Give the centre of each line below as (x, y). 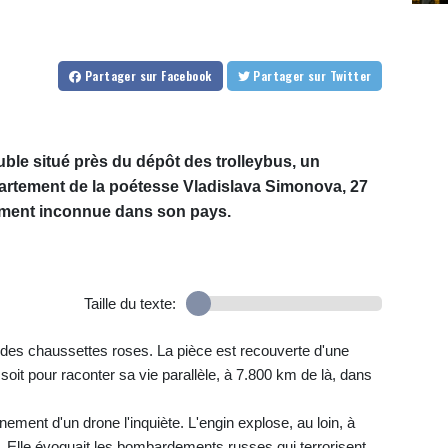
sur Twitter (350, 76)
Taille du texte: (129, 304)
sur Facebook (175, 76)
